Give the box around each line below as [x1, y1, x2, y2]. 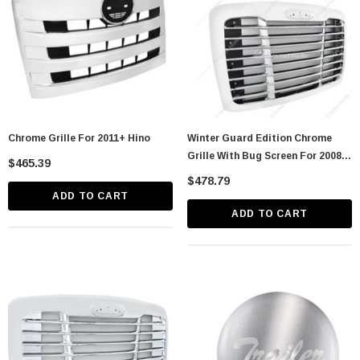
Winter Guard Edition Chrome [187, 132, 332, 144]
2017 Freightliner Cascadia [187, 167, 320, 179]
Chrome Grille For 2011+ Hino [8, 132, 150, 144]
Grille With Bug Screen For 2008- [187, 149, 346, 162]
